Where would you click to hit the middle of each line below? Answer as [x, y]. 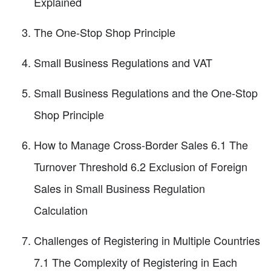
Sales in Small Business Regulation [119, 188]
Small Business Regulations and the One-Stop [146, 93]
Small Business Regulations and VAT [123, 63]
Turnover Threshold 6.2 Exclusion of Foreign [141, 167]
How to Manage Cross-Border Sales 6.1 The [141, 145]
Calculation [61, 210]
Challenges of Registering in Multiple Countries [147, 240]
